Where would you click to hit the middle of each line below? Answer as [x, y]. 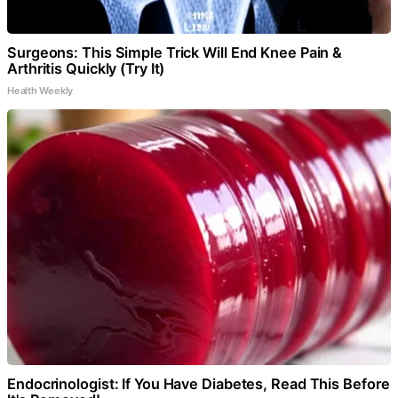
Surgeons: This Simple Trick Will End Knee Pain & [175, 53]
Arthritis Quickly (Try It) [86, 69]
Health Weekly [40, 91]
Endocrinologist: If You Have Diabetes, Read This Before [199, 384]
